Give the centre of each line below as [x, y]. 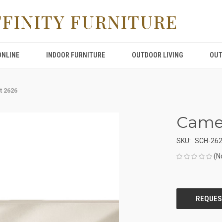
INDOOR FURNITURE [75, 55]
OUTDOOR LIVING [158, 55]
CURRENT [191, 181]
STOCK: [187, 191]
